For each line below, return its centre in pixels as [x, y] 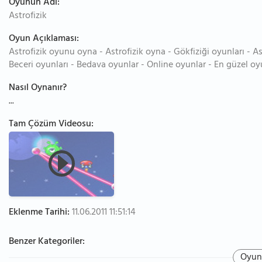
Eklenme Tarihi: [39, 213]
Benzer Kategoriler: [47, 242]
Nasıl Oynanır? [38, 88]
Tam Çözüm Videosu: [51, 125]
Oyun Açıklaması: [44, 39]
